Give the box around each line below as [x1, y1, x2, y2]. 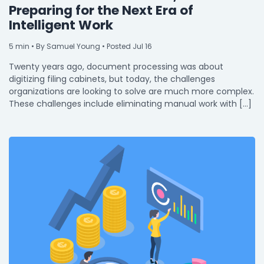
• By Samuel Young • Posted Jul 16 [29, 41, 152, 51]
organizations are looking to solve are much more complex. [9, 85, 254, 97]
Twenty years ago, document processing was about [9, 60, 223, 72]
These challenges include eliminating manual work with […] [9, 97, 252, 110]
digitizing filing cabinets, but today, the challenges [9, 72, 215, 85]
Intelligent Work [9, 15, 113, 34]
